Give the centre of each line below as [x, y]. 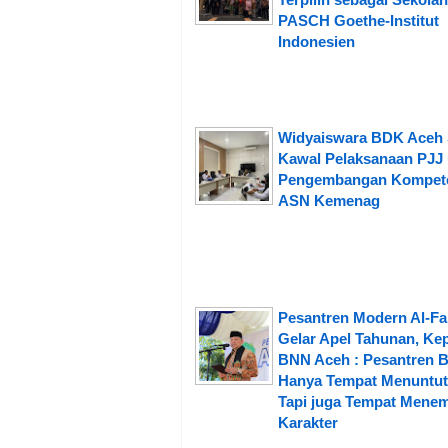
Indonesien [316, 42]
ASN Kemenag [329, 201]
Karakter [308, 423]
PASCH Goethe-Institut [358, 21]
